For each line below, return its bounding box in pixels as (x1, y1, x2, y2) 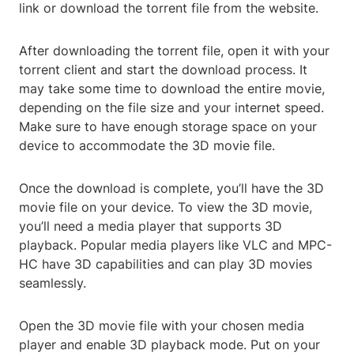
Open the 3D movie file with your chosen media (19, 318, 304, 334)
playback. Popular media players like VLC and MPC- (19, 237, 332, 254)
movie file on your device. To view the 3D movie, (19, 199, 312, 216)
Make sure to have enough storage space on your (19, 119, 317, 135)
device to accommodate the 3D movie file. (19, 137, 275, 154)
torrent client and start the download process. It (19, 62, 307, 78)
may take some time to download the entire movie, (19, 81, 325, 97)
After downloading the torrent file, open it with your (19, 43, 330, 59)
